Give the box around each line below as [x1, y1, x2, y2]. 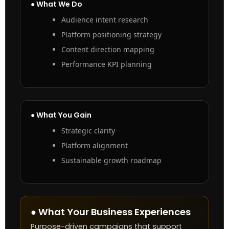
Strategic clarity [61, 125, 115, 135]
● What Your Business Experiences [31, 205, 191, 219]
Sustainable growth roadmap [61, 155, 162, 165]
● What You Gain [31, 109, 91, 120]
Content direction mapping [61, 44, 154, 55]
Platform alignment [61, 140, 128, 150]
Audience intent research [61, 15, 148, 25]
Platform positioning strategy [61, 30, 162, 40]
